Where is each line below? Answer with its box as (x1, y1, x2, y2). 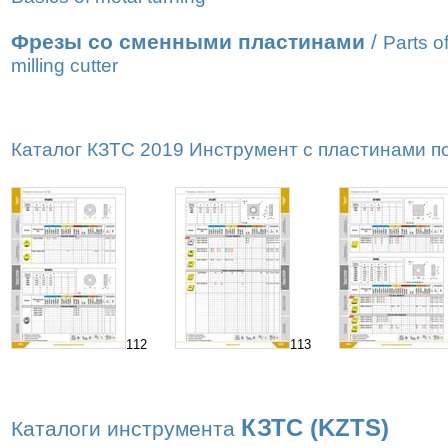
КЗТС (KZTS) (241, 414, 389, 441)
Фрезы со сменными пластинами (11, 30, 365, 54)
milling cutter (11, 55, 118, 76)
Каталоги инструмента (11, 417, 241, 441)
